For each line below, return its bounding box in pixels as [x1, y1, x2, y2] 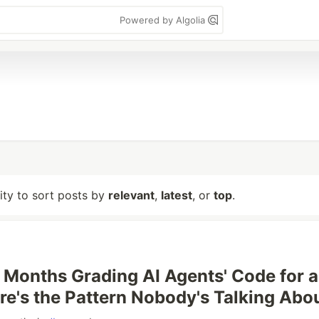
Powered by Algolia [120, 14, 208, 26]
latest [161, 188, 192, 202]
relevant [108, 188, 155, 202]
